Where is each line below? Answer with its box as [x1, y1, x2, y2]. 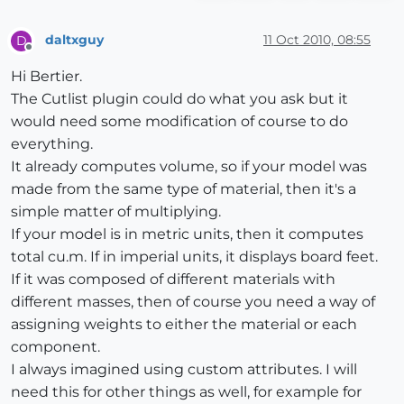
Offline [28, 47, 63, 61]
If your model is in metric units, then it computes [11, 225, 363, 243]
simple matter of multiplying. [11, 202, 221, 220]
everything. [11, 134, 93, 152]
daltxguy [45, 32, 104, 49]
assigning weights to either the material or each [11, 315, 357, 333]
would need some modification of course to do [11, 112, 348, 130]
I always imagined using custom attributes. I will [11, 360, 357, 378]
